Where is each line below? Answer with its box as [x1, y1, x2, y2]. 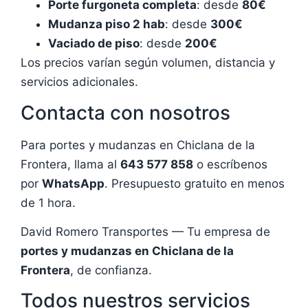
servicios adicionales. [21, 75, 138, 89]
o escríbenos [193, 157, 267, 171]
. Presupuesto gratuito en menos [104, 176, 285, 190]
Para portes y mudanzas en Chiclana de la [21, 137, 255, 152]
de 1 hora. [21, 195, 76, 210]
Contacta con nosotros [21, 100, 230, 124]
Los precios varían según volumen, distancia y [21, 56, 275, 70]
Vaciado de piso [48, 36, 140, 51]
